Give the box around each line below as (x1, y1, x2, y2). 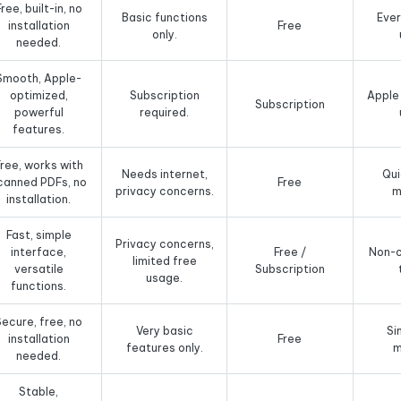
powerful (13, 106, 64, 119)
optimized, (9, 89, 68, 102)
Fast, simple (5, 228, 72, 242)
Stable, (19, 385, 59, 398)
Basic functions (121, 10, 208, 24)
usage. (146, 270, 183, 285)
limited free (132, 253, 197, 268)
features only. (125, 340, 203, 354)
